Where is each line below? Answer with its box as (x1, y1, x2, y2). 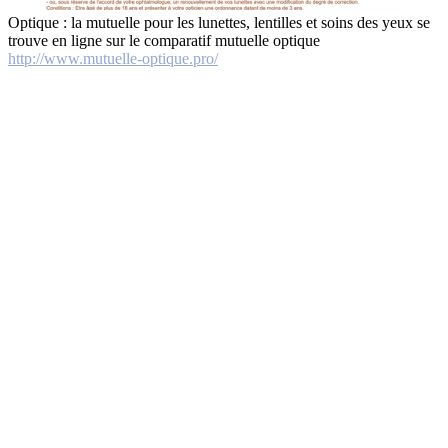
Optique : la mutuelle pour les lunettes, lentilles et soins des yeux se (8, 14, 430, 32)
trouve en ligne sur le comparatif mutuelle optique (8, 32, 320, 50)
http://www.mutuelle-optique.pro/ (8, 50, 218, 68)
